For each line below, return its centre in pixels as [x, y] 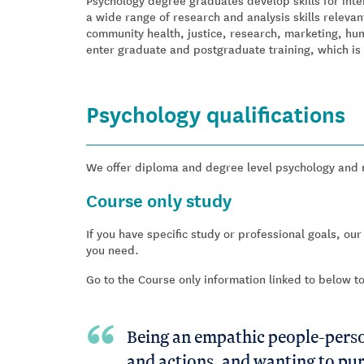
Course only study [159, 199]
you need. [113, 249]
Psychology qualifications [216, 113]
